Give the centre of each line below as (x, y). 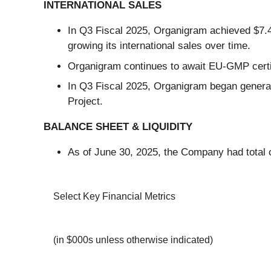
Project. (85, 102)
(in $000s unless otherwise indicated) (133, 240)
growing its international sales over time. (159, 46)
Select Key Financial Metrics (114, 197)
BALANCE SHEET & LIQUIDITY (118, 127)
